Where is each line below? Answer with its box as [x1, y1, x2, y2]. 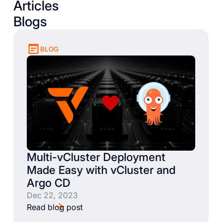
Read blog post [26, 202, 83, 212]
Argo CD [26, 175, 70, 189]
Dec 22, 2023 [26, 190, 78, 200]
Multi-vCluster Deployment [26, 150, 166, 164]
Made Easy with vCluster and [26, 163, 175, 176]
